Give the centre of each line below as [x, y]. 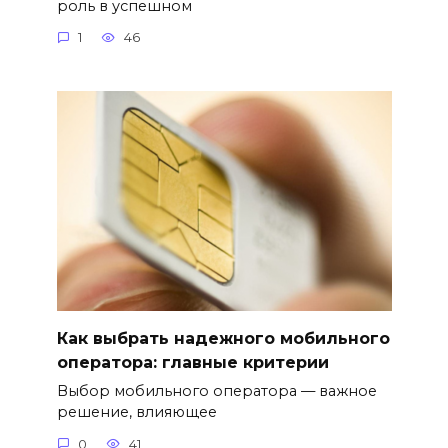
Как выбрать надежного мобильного [223, 338]
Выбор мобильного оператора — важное [216, 391]
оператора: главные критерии [192, 362]
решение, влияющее [136, 412]
